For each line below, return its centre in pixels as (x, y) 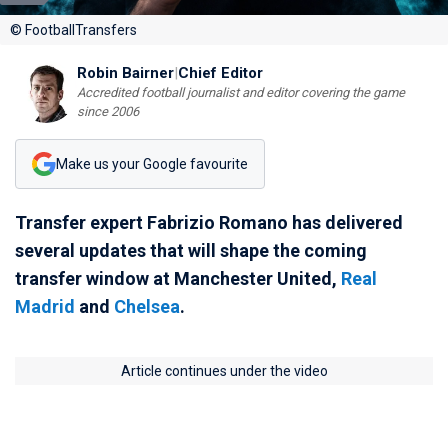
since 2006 (108, 111)
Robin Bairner (125, 73)
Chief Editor (220, 73)
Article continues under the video (224, 371)
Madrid (45, 306)
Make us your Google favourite (152, 163)
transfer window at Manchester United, (178, 278)
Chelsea (147, 306)
